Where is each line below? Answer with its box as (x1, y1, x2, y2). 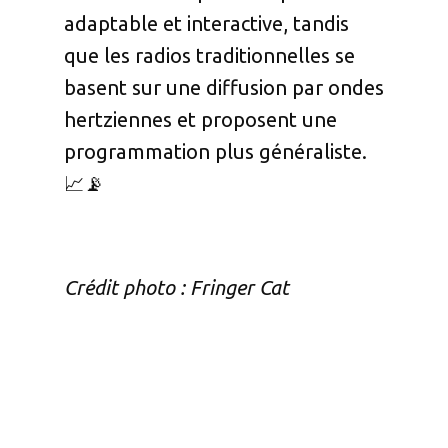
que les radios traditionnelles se (64, 44, 355, 68)
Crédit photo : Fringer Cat (64, 276, 289, 300)
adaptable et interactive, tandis (64, 12, 349, 36)
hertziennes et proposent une (64, 108, 337, 132)
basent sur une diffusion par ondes (64, 76, 384, 100)
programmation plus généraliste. (64, 140, 367, 164)
